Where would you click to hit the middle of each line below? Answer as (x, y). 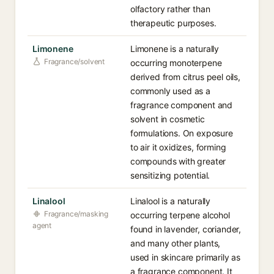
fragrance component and (182, 105)
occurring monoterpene (176, 63)
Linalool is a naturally (171, 201)
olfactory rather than (170, 9)
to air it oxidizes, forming (178, 147)
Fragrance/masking (76, 214)
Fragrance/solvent (75, 61)
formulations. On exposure (182, 133)
